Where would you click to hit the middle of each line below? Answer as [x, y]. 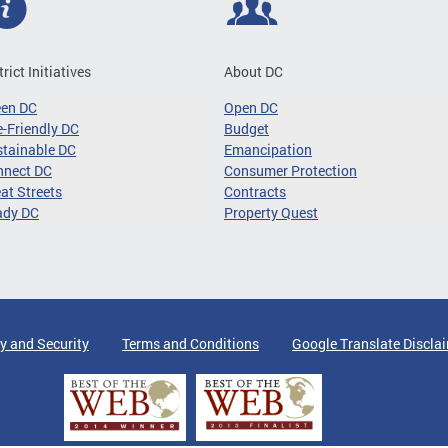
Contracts [255, 191]
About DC [253, 71]
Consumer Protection [290, 170]
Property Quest [271, 212]
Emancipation [268, 149]
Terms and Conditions [190, 343]
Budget [246, 128]
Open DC [251, 107]
